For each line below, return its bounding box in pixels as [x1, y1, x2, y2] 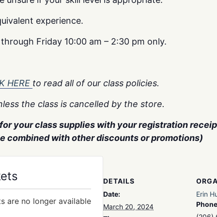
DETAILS [103, 177, 135, 185]
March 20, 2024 [103, 202, 154, 211]
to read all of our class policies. [32, 78, 159, 88]
